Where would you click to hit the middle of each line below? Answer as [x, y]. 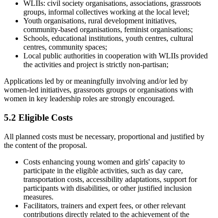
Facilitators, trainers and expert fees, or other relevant [104, 205]
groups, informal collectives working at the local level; [106, 12]
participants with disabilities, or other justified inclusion [108, 188]
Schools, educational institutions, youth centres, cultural [108, 38]
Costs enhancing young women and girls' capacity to [104, 162]
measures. [38, 197]
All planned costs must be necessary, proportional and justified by [104, 136]
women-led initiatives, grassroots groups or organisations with [99, 90]
